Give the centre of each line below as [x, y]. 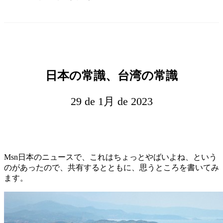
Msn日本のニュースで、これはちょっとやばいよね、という [111, 157]
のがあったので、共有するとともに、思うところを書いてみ [111, 167]
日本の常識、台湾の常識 [111, 75]
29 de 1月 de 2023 [111, 101]
